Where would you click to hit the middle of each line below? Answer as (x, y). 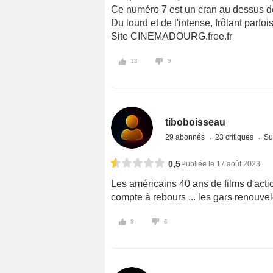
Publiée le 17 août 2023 (221, 164)
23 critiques (236, 137)
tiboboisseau (196, 122)
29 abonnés (186, 137)
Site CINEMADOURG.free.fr (172, 36)
